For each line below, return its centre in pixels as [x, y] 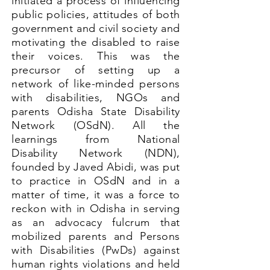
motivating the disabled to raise [96, 42]
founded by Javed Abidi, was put [96, 167]
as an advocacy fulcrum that [96, 222]
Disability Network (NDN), [96, 153]
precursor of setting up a [96, 70]
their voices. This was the [96, 56]
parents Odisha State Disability [96, 111]
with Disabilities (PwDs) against [96, 250]
